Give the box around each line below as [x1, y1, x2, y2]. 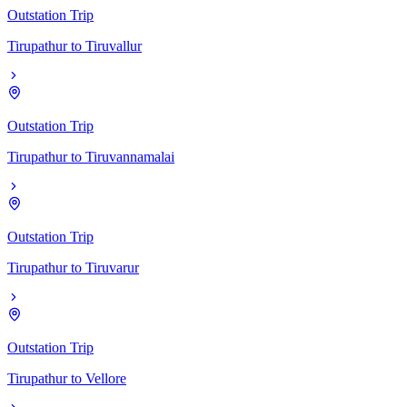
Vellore [85, 370, 126, 386]
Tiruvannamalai [85, 148, 174, 164]
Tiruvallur [85, 37, 142, 54]
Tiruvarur [85, 259, 139, 275]
